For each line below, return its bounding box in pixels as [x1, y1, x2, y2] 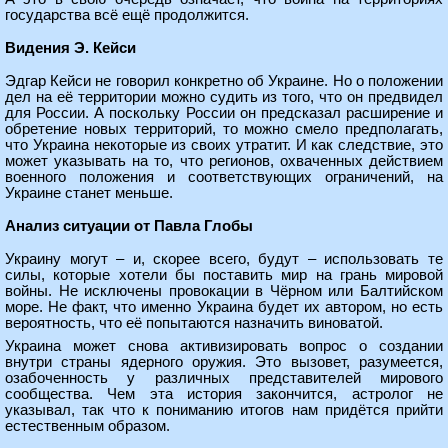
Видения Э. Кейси [5, 40, 136, 56]
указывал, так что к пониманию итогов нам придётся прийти [5, 402, 443, 418]
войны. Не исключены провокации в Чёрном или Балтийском [5, 283, 443, 299]
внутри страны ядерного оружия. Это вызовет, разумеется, [5, 354, 443, 370]
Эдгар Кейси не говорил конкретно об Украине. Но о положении [5, 73, 443, 89]
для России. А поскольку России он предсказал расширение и [5, 105, 443, 121]
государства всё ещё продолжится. [5, 7, 249, 23]
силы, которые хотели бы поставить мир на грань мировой [5, 267, 443, 283]
